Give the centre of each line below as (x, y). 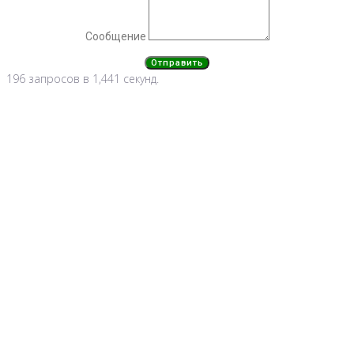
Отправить (177, 63)
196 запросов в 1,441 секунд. (83, 79)
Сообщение (117, 37)
